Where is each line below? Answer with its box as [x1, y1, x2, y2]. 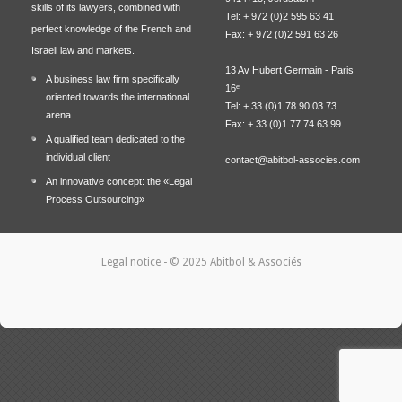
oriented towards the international [46, 92, 189, 102]
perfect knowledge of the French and [31, 23, 191, 34]
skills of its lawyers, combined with [31, 2, 180, 13]
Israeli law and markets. [31, 45, 135, 56]
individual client [46, 152, 110, 162]
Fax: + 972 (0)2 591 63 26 [225, 29, 338, 39]
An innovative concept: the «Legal [46, 176, 192, 187]
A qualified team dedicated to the [46, 134, 185, 144]
